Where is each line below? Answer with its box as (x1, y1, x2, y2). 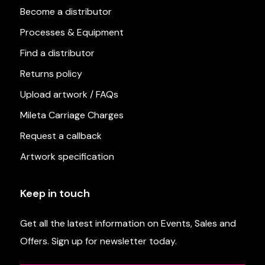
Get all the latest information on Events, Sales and (20, 217, 236, 230)
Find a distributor (20, 47, 95, 60)
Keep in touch (20, 186, 90, 201)
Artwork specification (20, 150, 114, 163)
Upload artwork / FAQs (20, 88, 118, 101)
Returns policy (20, 67, 82, 80)
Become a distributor (20, 5, 112, 18)
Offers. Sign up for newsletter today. (20, 235, 177, 248)
